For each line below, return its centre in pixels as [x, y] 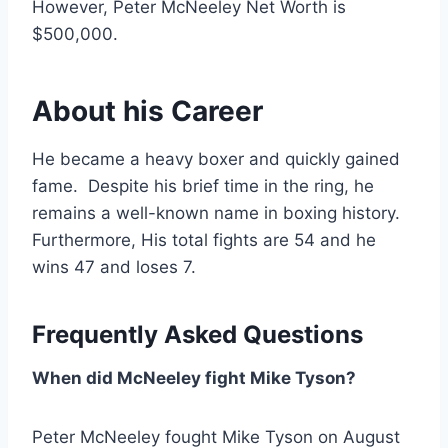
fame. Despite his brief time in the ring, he [203, 186]
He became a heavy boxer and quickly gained [216, 159]
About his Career [147, 111]
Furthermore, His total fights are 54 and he [204, 240]
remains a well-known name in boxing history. [216, 213]
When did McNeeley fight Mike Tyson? [194, 378]
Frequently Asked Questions [197, 335]
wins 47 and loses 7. [114, 267]
